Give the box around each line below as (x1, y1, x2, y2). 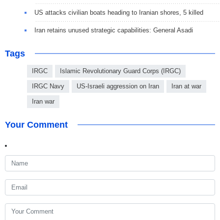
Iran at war (171, 82, 201, 90)
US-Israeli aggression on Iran (77, 82, 159, 90)
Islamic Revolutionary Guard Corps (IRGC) (60, 67, 181, 75)
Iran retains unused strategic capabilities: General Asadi (34, 27, 193, 34)
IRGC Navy (32, 82, 64, 90)
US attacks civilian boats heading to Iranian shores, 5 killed (34, 9, 203, 17)
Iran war (32, 98, 55, 106)
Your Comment (5, 120, 68, 130)
